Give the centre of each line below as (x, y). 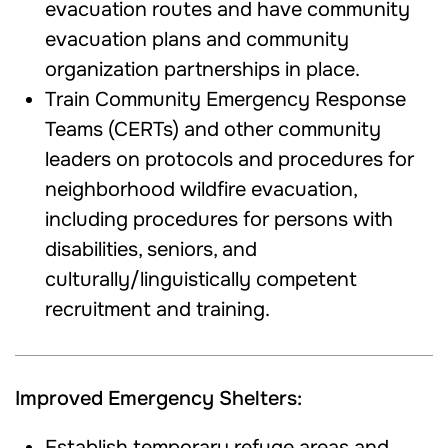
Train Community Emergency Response (225, 99)
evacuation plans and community (197, 39)
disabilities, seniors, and (151, 249)
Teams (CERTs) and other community (213, 129)
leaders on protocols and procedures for (229, 159)
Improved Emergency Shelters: (158, 398)
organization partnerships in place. (205, 69)
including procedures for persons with (219, 219)
